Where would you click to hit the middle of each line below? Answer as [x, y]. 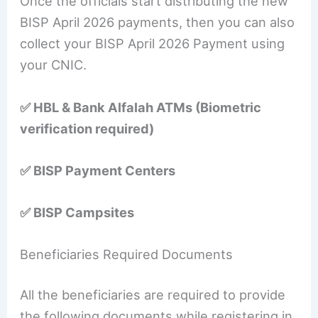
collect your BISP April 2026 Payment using [153, 44]
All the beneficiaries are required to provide [153, 295]
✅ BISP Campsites [77, 212]
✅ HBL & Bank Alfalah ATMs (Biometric [141, 107]
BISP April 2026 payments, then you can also [158, 22]
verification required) [87, 128]
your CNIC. [54, 65]
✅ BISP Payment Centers [98, 170]
